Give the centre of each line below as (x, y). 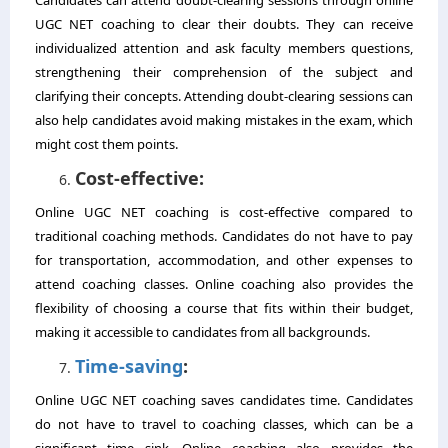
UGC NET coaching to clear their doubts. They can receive (224, 23)
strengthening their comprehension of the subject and (224, 71)
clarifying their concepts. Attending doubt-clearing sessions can (224, 95)
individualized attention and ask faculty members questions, (224, 47)
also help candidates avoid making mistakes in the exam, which (224, 119)
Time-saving (129, 365)
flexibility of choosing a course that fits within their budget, (224, 307)
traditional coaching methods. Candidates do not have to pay (224, 235)
